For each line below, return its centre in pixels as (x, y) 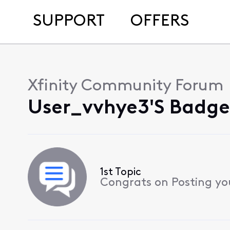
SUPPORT (69, 22)
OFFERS (159, 22)
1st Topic (120, 173)
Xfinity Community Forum (125, 86)
